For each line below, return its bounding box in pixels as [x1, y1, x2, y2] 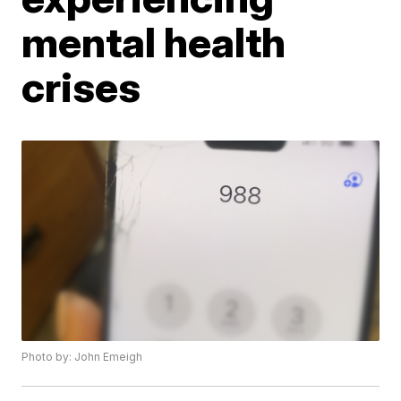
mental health [21, 17, 286, 67]
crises [21, 62, 141, 112]
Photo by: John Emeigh [21, 350, 143, 364]
